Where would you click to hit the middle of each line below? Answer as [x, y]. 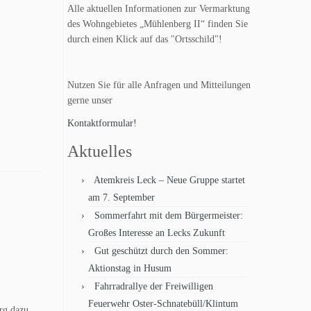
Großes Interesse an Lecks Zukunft [157, 233]
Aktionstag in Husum [130, 268]
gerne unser [90, 100]
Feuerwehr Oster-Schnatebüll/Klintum [163, 304]
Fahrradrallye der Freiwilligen [154, 286]
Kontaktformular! [102, 123]
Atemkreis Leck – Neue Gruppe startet [169, 180]
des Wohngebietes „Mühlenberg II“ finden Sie [158, 24]
